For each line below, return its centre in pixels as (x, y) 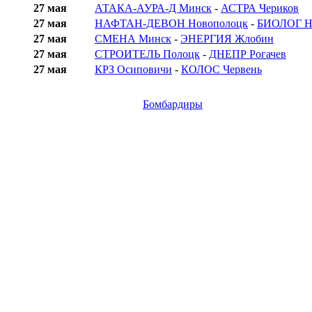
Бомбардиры (173, 104)
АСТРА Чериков (260, 8)
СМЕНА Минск (133, 39)
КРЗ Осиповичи (133, 70)
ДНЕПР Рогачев (248, 54)
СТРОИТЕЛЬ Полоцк (147, 54)
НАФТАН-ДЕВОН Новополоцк (171, 24)
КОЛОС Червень (221, 70)
